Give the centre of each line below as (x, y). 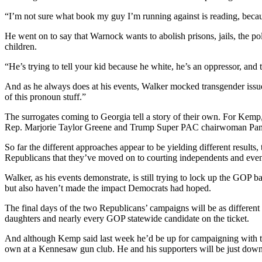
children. (21, 47)
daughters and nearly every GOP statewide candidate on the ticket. (127, 219)
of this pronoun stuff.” (45, 97)
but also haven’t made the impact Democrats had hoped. (108, 188)
